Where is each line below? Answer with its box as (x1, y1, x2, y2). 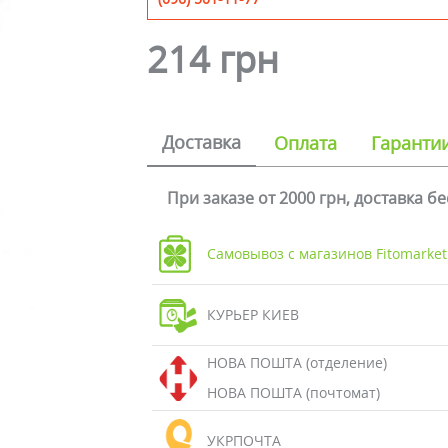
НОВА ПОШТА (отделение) (206, 353, 387, 372)
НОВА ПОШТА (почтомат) (206, 383, 380, 402)
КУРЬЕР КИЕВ (206, 305, 299, 324)
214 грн (147, 35, 280, 84)
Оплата (274, 131, 338, 155)
